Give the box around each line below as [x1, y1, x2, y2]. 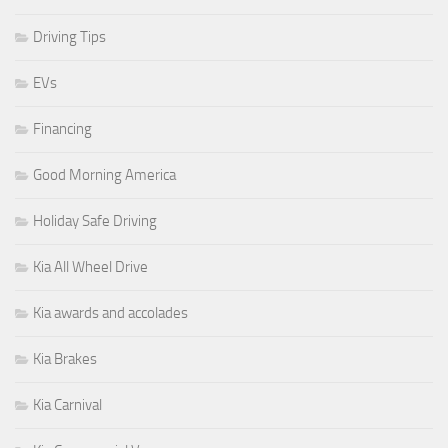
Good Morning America [33, 165, 176, 184]
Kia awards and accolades [33, 303, 188, 322]
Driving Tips [33, 27, 106, 46]
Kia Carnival [33, 395, 102, 414]
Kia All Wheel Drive [33, 257, 148, 276]
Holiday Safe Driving [33, 211, 157, 230]
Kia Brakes [33, 349, 97, 368]
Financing [33, 119, 92, 138]
